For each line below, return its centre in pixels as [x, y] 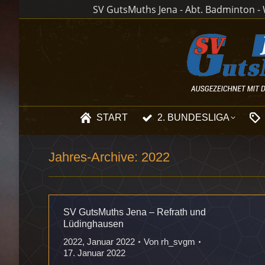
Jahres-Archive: [95, 157]
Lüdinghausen [93, 224]
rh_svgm [178, 242]
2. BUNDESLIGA [193, 117]
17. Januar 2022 [94, 253]
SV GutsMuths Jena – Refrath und [135, 212]
